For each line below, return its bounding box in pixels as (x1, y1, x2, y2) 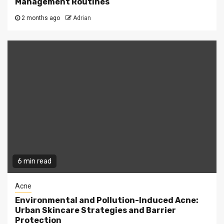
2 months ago (20, 14, 61, 21)
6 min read (17, 156, 51, 165)
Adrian (73, 14, 91, 21)
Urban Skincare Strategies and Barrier (15, 205, 176, 215)
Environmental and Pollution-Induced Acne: (15, 195, 198, 205)
